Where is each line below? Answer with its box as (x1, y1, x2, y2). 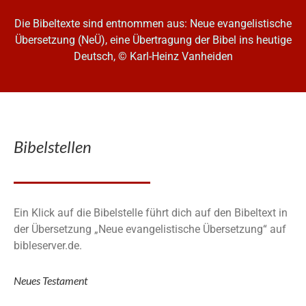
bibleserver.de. (14, 238, 82, 252)
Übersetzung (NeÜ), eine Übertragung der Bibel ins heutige (14, 33, 292, 47)
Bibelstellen (14, 136, 92, 156)
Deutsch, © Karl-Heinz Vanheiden (73, 50, 233, 64)
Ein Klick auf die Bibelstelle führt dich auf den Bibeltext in (14, 206, 288, 219)
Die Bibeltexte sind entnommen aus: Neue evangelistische (14, 17, 292, 31)
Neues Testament (14, 273, 87, 287)
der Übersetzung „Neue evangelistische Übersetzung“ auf (14, 222, 286, 236)
